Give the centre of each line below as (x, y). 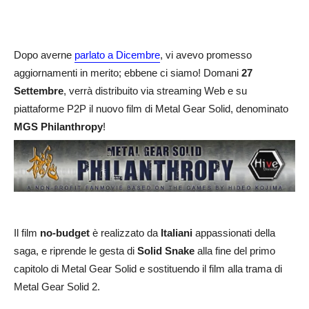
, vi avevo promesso (206, 55)
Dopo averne (44, 55)
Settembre (39, 91)
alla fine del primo (235, 250)
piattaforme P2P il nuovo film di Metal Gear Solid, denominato (151, 109)
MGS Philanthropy (58, 127)
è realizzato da (125, 232)
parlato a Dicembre (117, 55)
